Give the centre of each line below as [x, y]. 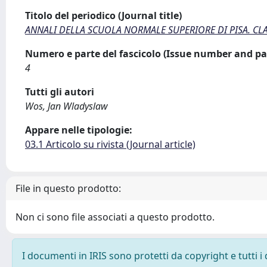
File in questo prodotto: [68, 188]
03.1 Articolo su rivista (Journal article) [110, 144]
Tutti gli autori [60, 92]
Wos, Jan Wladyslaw [66, 106]
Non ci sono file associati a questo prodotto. [115, 217]
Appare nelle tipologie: [79, 130]
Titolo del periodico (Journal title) [103, 15]
